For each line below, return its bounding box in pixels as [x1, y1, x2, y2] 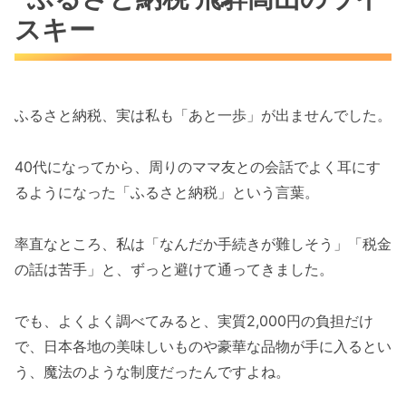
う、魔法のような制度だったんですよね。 [14, 362, 290, 381]
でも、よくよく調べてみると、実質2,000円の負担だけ [14, 311, 373, 330]
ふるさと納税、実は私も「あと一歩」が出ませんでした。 [14, 106, 391, 125]
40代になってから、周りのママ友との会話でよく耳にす [14, 158, 381, 176]
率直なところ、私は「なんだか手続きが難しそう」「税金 [14, 234, 391, 253]
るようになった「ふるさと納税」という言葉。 [14, 183, 319, 201]
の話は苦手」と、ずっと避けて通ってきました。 [14, 259, 333, 278]
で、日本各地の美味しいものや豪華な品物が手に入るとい [14, 336, 391, 355]
